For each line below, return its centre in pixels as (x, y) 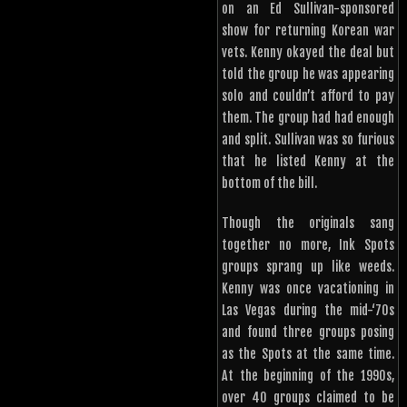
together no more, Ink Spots (308, 245)
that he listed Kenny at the (308, 162)
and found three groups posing (308, 333)
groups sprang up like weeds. (308, 267)
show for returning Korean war (308, 31)
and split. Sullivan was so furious (308, 140)
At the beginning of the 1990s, (308, 376)
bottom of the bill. (269, 184)
